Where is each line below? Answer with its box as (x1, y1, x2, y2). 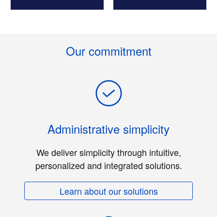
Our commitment (65, 42, 152, 59)
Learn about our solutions (59, 184, 158, 197)
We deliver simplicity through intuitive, (36, 145, 181, 158)
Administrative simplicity (47, 120, 170, 137)
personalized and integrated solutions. (35, 158, 182, 171)
